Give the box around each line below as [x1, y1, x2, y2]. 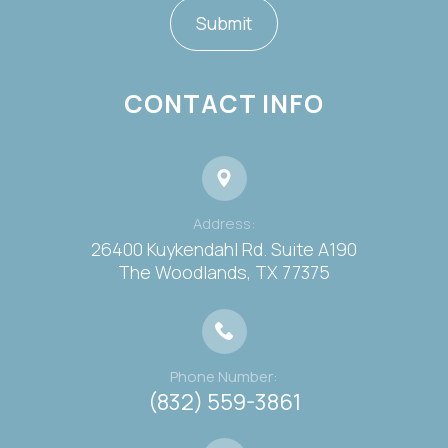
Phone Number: [170, 365, 278, 387]
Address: [192, 212, 256, 234]
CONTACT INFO [124, 85, 324, 121]
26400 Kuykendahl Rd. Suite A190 [91, 236, 357, 261]
